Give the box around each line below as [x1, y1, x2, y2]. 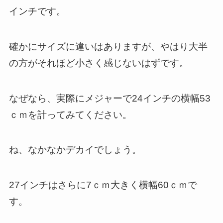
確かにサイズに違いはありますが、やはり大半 [8, 41, 208, 52]
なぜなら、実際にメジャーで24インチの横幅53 [8, 93, 211, 104]
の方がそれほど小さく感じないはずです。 [8, 57, 189, 68]
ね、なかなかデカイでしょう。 [8, 144, 141, 155]
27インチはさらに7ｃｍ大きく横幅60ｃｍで [8, 179, 197, 190]
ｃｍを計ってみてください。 [8, 109, 132, 120]
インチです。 [8, 6, 66, 17]
